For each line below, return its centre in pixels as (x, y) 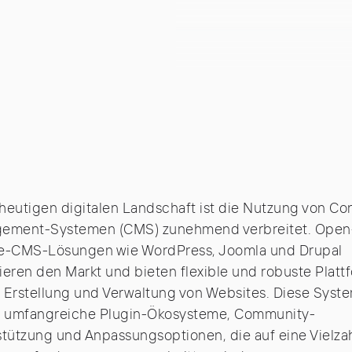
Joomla (242, 251)
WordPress (176, 251)
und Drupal (304, 251)
